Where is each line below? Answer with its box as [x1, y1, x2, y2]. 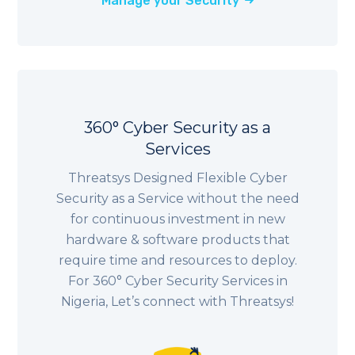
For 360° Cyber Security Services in [67, 273, 288, 289]
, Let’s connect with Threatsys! [105, 294, 294, 310]
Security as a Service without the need [55, 191, 300, 207]
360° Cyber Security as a [84, 118, 271, 138]
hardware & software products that [65, 232, 290, 248]
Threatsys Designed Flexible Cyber [67, 170, 288, 186]
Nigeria [61, 294, 105, 310]
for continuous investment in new [70, 212, 285, 227]
